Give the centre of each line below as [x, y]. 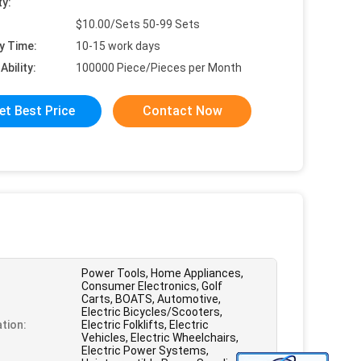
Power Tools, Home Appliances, [162, 273]
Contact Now [182, 111]
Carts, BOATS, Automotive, [151, 299]
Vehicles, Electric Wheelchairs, [160, 338]
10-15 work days [118, 46]
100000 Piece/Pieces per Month [159, 68]
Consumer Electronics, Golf [152, 286]
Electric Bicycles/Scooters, [152, 312]
